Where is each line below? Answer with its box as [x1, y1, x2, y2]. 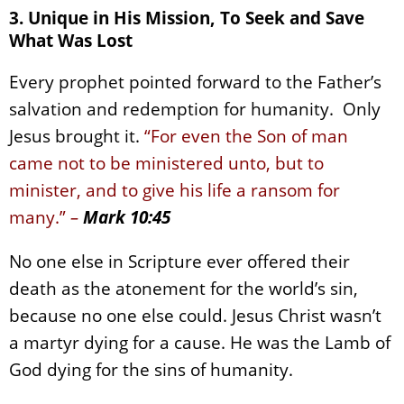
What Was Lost [9, 28, 133, 51]
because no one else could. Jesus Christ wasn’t [9, 303, 381, 328]
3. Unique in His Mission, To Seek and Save [9, 5, 364, 29]
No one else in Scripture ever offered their [9, 249, 350, 274]
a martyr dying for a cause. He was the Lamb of [9, 330, 390, 355]
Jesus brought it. [9, 124, 144, 149]
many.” [9, 205, 70, 230]
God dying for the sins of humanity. [9, 357, 293, 382]
